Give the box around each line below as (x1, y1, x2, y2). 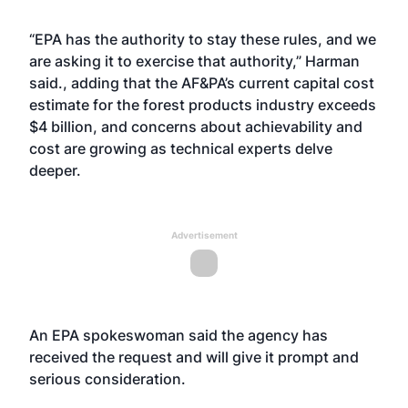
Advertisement (170, 229, 238, 240)
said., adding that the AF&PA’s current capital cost (29, 74, 374, 92)
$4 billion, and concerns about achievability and (29, 117, 362, 136)
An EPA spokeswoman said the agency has (29, 326, 328, 344)
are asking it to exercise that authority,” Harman (29, 52, 360, 70)
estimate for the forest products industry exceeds (29, 96, 376, 114)
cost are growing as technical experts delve (29, 139, 332, 158)
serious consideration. (29, 370, 193, 388)
